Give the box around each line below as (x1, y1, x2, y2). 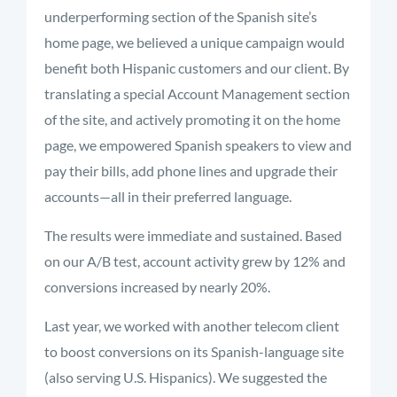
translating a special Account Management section (44, 85, 350, 102)
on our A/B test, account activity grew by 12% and (44, 253, 346, 269)
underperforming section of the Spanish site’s (44, 8, 317, 25)
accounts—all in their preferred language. (44, 188, 292, 205)
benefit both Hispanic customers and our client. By (44, 59, 349, 76)
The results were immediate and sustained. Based (44, 227, 342, 244)
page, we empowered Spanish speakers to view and (44, 136, 352, 153)
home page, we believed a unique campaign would (44, 34, 345, 51)
